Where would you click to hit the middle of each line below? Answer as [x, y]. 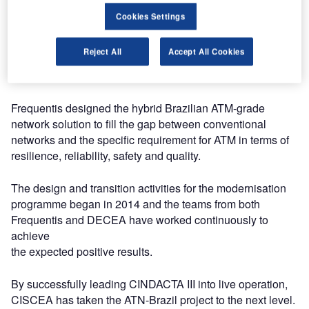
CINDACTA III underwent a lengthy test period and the [142, 28]
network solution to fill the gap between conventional [139, 124]
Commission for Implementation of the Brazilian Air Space [152, 44]
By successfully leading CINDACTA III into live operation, [149, 284]
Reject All [102, 51]
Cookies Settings [151, 16]
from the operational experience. [90, 76]
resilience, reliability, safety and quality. [106, 156]
